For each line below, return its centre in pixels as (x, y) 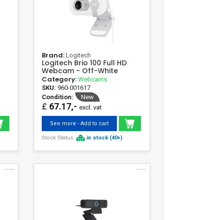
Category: (60, 80)
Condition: (57, 97)
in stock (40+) (104, 137)
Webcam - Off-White (80, 71)
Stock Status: (59, 137)
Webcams (92, 80)
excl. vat (90, 108)
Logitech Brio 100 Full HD (84, 63)
